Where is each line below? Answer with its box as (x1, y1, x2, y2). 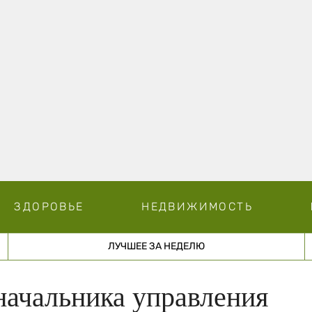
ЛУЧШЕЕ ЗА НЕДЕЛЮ (107, 240, 205, 252)
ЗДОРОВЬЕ (14, 199, 84, 213)
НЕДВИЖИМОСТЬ (141, 199, 253, 213)
